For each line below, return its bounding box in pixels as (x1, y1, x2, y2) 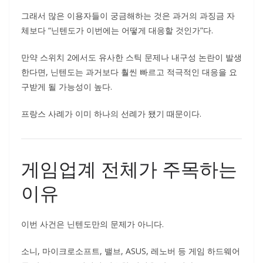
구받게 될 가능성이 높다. (21, 81, 112, 92)
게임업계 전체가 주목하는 (21, 156, 237, 181)
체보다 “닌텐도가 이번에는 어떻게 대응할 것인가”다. (21, 25, 213, 36)
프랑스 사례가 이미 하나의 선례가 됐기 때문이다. (21, 108, 201, 119)
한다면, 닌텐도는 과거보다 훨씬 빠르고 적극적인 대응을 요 (21, 66, 237, 77)
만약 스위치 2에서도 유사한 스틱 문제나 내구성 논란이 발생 (21, 52, 242, 63)
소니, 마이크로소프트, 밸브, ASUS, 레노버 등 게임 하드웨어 (21, 245, 240, 257)
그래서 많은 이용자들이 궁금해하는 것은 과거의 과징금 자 (21, 10, 235, 21)
